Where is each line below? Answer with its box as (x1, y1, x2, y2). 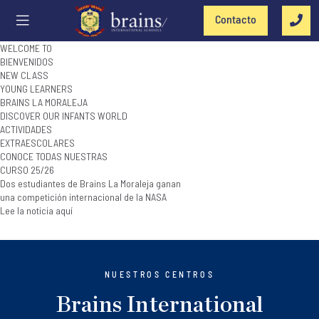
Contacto (215, 12, 256, 26)
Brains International (56, 293, 263, 316)
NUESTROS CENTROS (104, 269, 215, 279)
